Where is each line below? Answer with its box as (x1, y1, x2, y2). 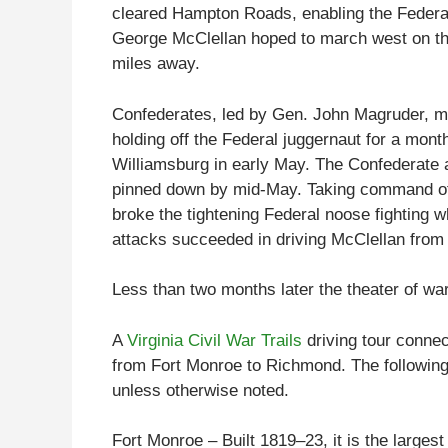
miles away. (112, 54, 200, 74)
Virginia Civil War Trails (127, 330, 302, 350)
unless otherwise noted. (112, 380, 289, 400)
